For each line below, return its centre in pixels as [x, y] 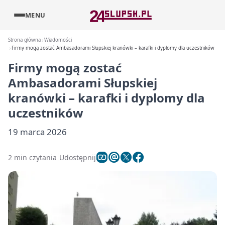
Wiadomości [58, 40]
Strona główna [24, 40]
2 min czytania [32, 157]
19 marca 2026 [37, 132]
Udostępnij [78, 157]
